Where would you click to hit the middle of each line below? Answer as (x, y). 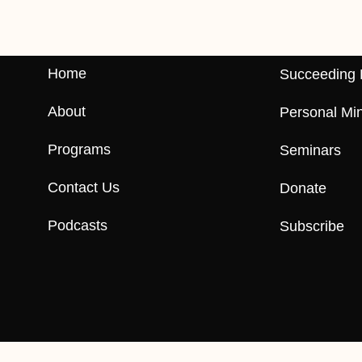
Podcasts (77, 225)
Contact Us (83, 187)
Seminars (310, 151)
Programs (79, 149)
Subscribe (312, 227)
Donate (303, 189)
